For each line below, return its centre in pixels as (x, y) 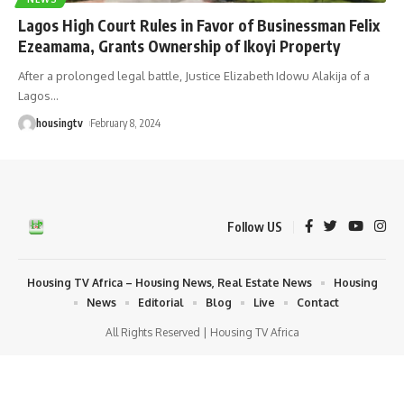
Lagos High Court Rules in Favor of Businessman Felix (199, 25)
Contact (318, 302)
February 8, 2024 (126, 123)
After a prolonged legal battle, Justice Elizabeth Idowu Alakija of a (194, 75)
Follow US (255, 226)
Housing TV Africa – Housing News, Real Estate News (169, 282)
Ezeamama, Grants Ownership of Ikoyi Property (179, 46)
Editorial (161, 302)
